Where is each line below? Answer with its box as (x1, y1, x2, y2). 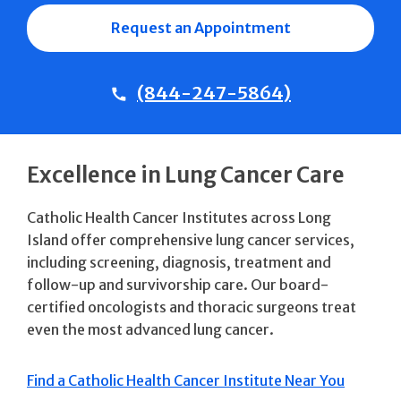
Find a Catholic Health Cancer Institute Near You (27, 371, 345, 389)
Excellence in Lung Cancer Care (27, 160, 345, 189)
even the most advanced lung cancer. (27, 320, 274, 338)
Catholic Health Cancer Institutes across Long (27, 208, 331, 226)
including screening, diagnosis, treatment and (27, 252, 331, 271)
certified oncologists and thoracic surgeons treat (27, 297, 356, 316)
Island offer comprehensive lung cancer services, (27, 230, 354, 249)
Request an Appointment (110, 18, 291, 37)
